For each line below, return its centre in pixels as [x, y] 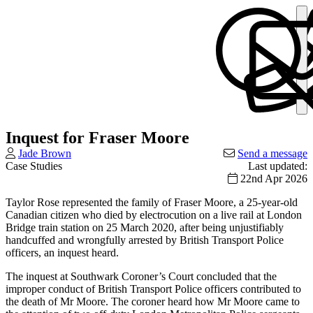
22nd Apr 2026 [272, 178]
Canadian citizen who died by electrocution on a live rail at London [154, 214]
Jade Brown [45, 153]
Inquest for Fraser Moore [97, 137]
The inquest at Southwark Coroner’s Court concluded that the [141, 276]
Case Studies [38, 166]
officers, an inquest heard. [62, 252]
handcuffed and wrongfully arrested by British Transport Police [145, 240]
